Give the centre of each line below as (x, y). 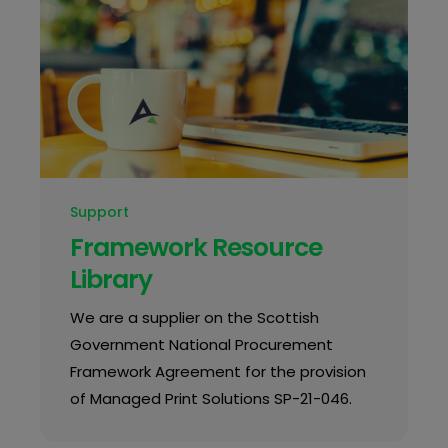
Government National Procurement (201, 345)
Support (99, 212)
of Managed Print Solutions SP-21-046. (210, 399)
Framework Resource (195, 248)
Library (110, 280)
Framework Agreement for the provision (217, 372)
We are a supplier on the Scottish (194, 318)
